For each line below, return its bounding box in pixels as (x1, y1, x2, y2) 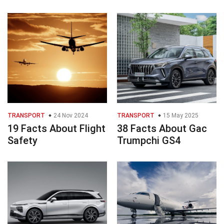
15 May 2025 (161, 112, 198, 119)
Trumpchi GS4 (117, 134, 180, 147)
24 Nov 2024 (52, 112, 88, 119)
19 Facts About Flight (7, 122, 105, 135)
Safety (7, 134, 37, 147)
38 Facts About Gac (117, 122, 207, 135)
